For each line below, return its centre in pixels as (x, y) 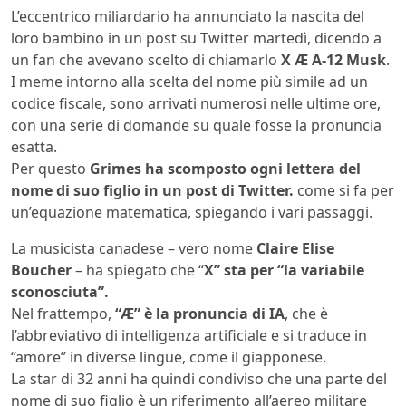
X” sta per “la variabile (284, 271)
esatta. (34, 147)
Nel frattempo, (63, 314)
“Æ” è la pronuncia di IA (200, 314)
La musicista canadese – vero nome (134, 249)
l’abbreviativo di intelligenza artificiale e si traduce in (189, 336)
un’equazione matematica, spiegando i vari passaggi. (192, 213)
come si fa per (344, 191)
